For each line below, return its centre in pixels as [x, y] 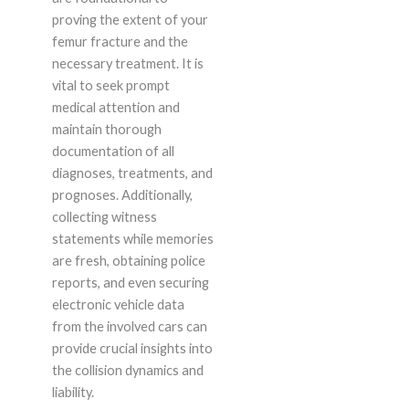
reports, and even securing [130, 283]
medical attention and [115, 108]
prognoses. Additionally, [122, 195]
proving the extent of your [130, 20]
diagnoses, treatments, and [132, 173]
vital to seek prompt [110, 86]
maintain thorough [106, 130]
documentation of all [113, 152]
